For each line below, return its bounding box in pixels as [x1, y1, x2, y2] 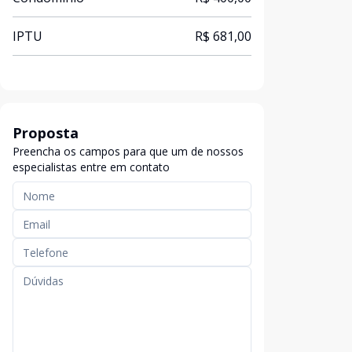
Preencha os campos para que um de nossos [13, 144, 244, 159]
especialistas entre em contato [13, 159, 170, 174]
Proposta [13, 123, 79, 142]
